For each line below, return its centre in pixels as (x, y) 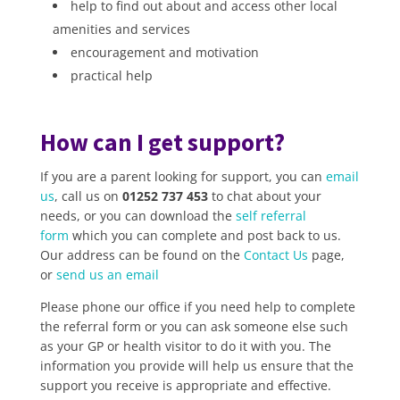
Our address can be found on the (142, 255)
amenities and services (121, 29)
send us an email (107, 275)
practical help (111, 75)
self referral (271, 216)
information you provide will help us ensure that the (196, 366)
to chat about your (264, 196)
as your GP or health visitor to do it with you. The (185, 346)
